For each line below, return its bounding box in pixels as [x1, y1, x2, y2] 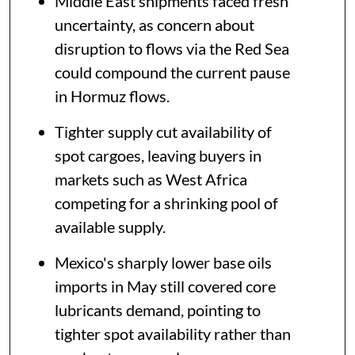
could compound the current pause [55, 63, 290, 82]
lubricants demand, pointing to [55, 300, 261, 320]
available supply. [55, 217, 166, 237]
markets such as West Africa [55, 170, 247, 189]
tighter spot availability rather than [55, 324, 291, 344]
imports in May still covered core [55, 277, 276, 296]
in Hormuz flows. [55, 86, 170, 106]
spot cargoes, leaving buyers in [55, 146, 261, 166]
